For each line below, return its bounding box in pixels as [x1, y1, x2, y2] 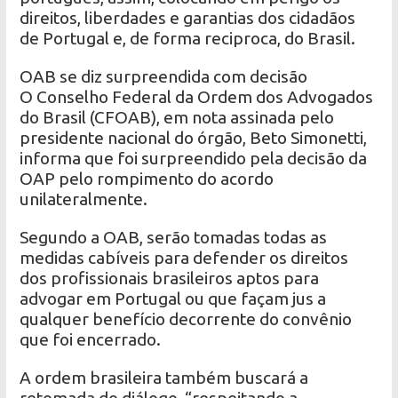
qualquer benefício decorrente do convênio [20, 308, 353, 329]
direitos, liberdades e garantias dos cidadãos [20, 7, 356, 28]
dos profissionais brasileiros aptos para [20, 267, 320, 288]
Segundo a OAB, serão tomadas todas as [20, 227, 328, 247]
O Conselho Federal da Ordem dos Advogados [20, 86, 374, 107]
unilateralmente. [20, 188, 148, 209]
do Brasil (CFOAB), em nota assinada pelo [20, 107, 335, 127]
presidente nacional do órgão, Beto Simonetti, [20, 127, 368, 147]
